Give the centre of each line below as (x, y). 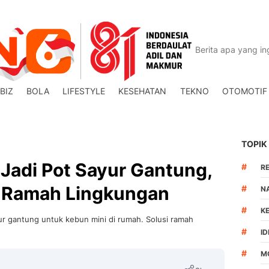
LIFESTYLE (84, 91)
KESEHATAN (143, 91)
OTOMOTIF (244, 91)
